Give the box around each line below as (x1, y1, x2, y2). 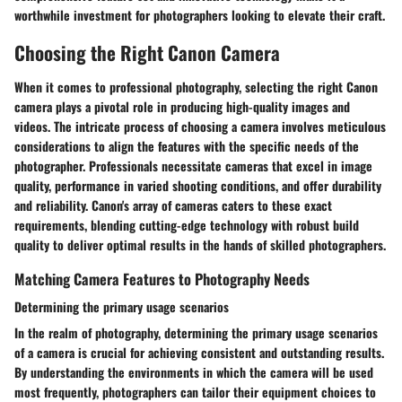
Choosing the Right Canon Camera (14, 39, 280, 67)
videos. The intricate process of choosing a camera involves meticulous (14, 116, 386, 135)
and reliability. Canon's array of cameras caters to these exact (14, 195, 332, 214)
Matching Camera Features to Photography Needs (14, 267, 310, 290)
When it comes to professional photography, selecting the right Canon (14, 76, 378, 96)
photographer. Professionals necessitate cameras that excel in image (14, 155, 372, 175)
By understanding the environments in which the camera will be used (14, 363, 373, 381)
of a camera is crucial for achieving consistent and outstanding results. (14, 343, 384, 362)
